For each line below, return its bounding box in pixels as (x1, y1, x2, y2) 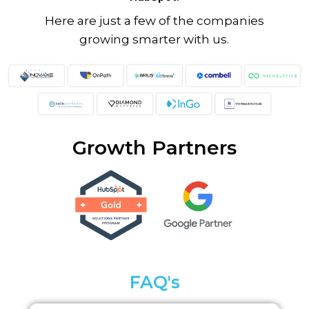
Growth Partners (72, 135, 237, 159)
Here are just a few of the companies (44, 14, 264, 28)
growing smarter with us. (79, 32, 230, 47)
